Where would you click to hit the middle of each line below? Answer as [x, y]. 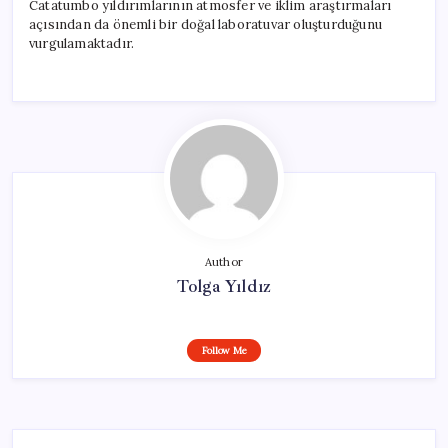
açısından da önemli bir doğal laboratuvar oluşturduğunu [205, 24]
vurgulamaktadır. [82, 43]
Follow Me [224, 350]
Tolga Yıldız [224, 285]
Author [224, 261]
